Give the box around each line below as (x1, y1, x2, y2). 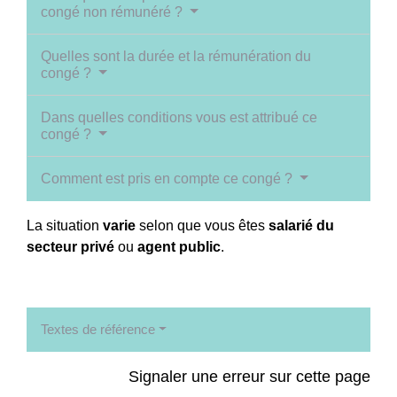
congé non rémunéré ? (41, 4, 186, 20)
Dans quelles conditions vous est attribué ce (41, 110, 317, 126)
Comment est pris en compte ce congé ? (41, 171, 296, 187)
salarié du (269, 218, 334, 234)
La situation (27, 218, 103, 234)
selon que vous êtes (136, 218, 269, 234)
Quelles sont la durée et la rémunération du (41, 49, 311, 65)
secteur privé (27, 239, 114, 255)
